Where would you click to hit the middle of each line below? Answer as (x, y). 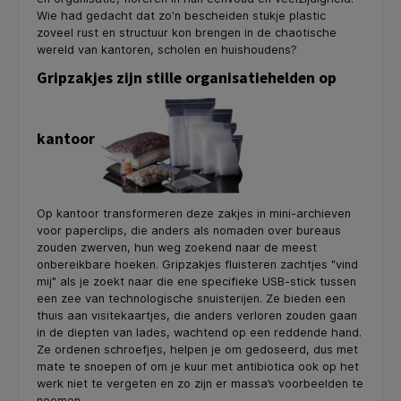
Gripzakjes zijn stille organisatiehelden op (187, 78)
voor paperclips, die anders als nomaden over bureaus (189, 231)
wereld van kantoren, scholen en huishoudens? (167, 49)
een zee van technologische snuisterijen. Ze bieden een (191, 299)
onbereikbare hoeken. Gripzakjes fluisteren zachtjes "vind (197, 265)
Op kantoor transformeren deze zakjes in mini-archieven (194, 214)
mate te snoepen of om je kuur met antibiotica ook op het (198, 367)
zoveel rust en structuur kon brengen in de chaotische (187, 32)
